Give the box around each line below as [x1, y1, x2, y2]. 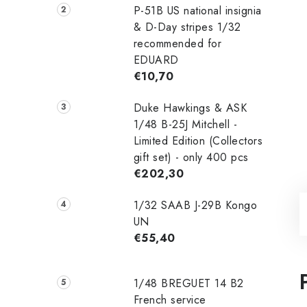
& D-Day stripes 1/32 [133, 19, 241, 35]
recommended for [133, 35, 222, 51]
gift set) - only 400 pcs [133, 149, 249, 165]
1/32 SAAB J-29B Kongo [133, 197, 258, 213]
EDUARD [133, 51, 179, 68]
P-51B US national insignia [133, 2, 262, 19]
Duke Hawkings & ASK [133, 99, 247, 116]
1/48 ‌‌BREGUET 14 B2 [133, 275, 244, 291]
